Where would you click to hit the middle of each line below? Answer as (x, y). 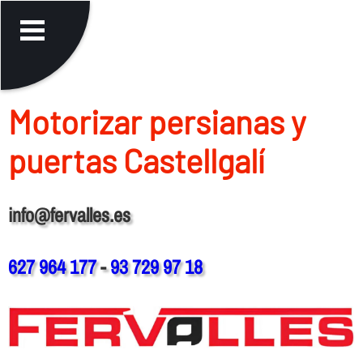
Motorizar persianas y (156, 121)
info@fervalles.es (69, 214)
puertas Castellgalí (136, 160)
